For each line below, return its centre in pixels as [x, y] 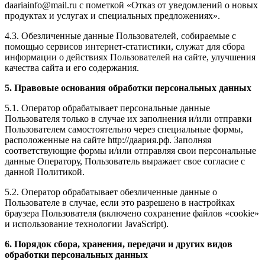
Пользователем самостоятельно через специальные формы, [124, 130]
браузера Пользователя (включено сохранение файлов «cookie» [132, 214]
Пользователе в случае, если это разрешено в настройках [120, 203]
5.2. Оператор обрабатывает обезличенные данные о [111, 192]
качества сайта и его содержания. [72, 68]
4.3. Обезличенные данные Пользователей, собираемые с [120, 36]
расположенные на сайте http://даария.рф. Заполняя [108, 140]
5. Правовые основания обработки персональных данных [128, 88]
